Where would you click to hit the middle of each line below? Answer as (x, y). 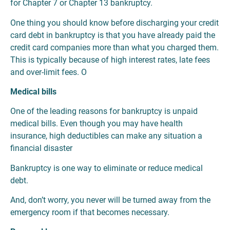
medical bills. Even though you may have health (97, 124)
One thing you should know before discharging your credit (114, 23)
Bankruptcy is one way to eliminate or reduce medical (107, 168)
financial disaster (41, 148)
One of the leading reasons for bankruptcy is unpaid (104, 111)
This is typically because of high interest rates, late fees (110, 60)
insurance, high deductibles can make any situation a (106, 136)
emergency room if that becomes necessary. (90, 213)
